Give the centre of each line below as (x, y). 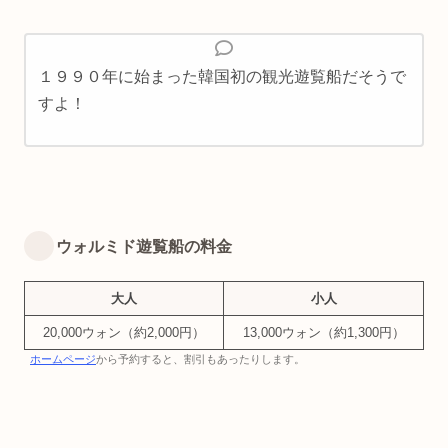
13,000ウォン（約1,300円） (323, 332)
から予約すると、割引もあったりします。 (200, 359)
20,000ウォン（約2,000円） (124, 332)
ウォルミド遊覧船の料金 (144, 247)
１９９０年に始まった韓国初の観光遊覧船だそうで (222, 77)
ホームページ (63, 359)
